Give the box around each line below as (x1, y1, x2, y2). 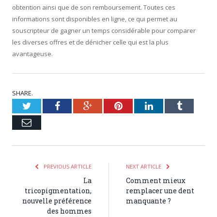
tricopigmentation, (25, 186, 92, 195)
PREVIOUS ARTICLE (42, 162, 92, 170)
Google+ (92, 100, 126, 110)
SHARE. (12, 88, 33, 97)
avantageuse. (12, 49, 53, 58)
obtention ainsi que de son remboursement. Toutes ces (12, 2, 175, 12)
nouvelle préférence (22, 196, 92, 205)
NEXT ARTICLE (126, 162, 163, 170)
